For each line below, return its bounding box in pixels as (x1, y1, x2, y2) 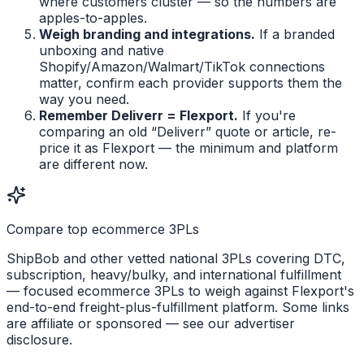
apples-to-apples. (39, 10, 147, 27)
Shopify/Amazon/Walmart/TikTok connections (39, 58, 325, 76)
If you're (238, 107, 296, 124)
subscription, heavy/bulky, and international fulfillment (6, 266, 341, 284)
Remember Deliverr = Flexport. (39, 107, 238, 124)
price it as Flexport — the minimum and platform (39, 140, 338, 157)
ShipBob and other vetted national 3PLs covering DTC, (6, 250, 345, 267)
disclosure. (6, 331, 72, 349)
